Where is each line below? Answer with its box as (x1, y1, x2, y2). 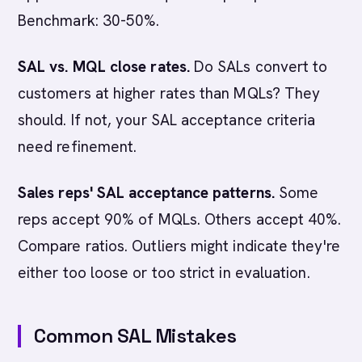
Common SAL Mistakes (34, 323, 237, 348)
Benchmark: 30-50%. (18, 11, 160, 31)
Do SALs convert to (189, 57, 328, 77)
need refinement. (18, 137, 137, 157)
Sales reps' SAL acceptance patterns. (18, 183, 275, 203)
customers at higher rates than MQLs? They (18, 83, 321, 103)
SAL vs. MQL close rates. (18, 57, 190, 77)
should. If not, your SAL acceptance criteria (18, 110, 316, 130)
